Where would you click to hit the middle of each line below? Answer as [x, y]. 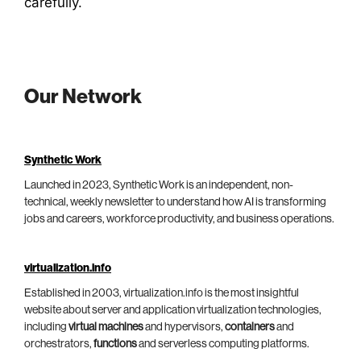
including [46, 327]
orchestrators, [59, 344]
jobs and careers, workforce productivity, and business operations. [179, 219]
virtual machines [106, 327]
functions [115, 344]
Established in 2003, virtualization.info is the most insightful [162, 293]
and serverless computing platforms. [223, 344]
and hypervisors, [184, 327]
